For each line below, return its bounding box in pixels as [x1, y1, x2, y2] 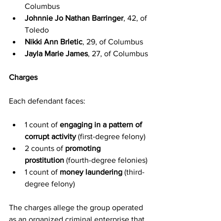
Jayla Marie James [25, 49, 88, 58]
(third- [122, 167, 145, 176]
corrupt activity [25, 132, 76, 141]
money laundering [60, 167, 122, 176]
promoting [65, 144, 103, 152]
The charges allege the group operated [9, 203, 145, 212]
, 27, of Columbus [88, 49, 148, 58]
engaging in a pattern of [60, 120, 144, 129]
